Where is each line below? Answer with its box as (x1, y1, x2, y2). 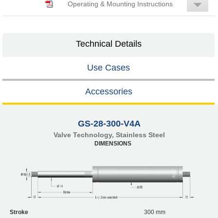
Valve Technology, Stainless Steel (53, 130, 165, 139)
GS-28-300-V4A (77, 118, 141, 128)
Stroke (10, 208, 28, 216)
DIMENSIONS (94, 140, 131, 147)
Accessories (85, 86, 132, 96)
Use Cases (87, 62, 130, 73)
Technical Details (75, 38, 142, 49)
